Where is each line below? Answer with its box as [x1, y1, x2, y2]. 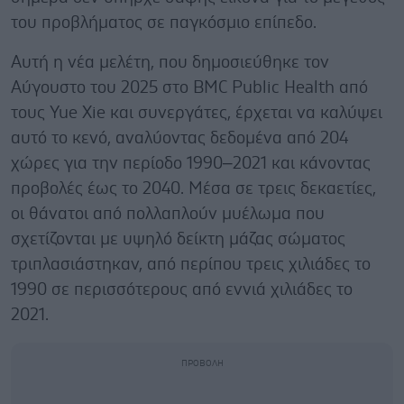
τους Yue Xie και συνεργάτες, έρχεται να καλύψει [11, 104, 382, 122]
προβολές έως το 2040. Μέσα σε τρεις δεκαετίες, [11, 179, 376, 197]
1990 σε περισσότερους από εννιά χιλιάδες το [11, 280, 353, 298]
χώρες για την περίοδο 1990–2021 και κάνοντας [11, 154, 371, 172]
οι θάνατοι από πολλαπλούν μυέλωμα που [11, 205, 325, 223]
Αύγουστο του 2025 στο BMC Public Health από [11, 78, 368, 96]
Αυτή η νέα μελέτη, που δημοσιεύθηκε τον [11, 53, 329, 71]
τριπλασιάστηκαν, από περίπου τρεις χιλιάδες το [11, 255, 371, 273]
